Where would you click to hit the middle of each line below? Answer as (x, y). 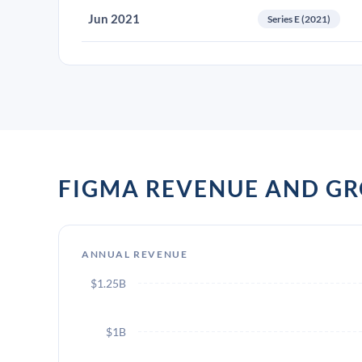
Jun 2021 (114, 19)
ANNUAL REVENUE (135, 254)
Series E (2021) (299, 19)
